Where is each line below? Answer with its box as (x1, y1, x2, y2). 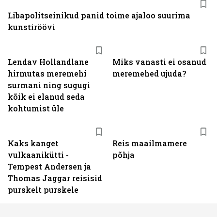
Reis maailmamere (112, 138, 187, 148)
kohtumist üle (8, 103, 64, 113)
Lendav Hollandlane (8, 57, 89, 67)
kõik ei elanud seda (8, 92, 85, 102)
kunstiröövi (8, 22, 55, 32)
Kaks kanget (8, 138, 59, 148)
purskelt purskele (8, 185, 78, 195)
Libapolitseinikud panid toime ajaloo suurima (8, 10, 190, 20)
